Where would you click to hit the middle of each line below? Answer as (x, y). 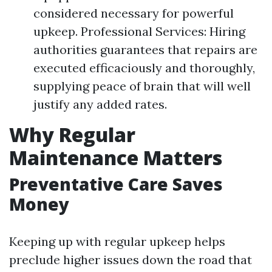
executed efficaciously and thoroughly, (144, 68)
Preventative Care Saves (116, 184)
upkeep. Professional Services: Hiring (139, 31)
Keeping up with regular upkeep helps (117, 241)
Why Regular (72, 134)
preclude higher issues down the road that (131, 260)
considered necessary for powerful (134, 13)
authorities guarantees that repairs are (145, 49)
